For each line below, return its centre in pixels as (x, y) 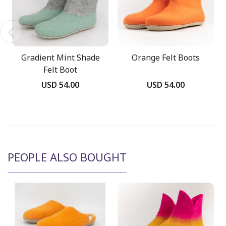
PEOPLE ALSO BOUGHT (67, 157)
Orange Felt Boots (166, 57)
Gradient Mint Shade (60, 57)
